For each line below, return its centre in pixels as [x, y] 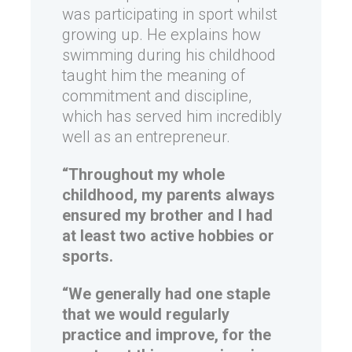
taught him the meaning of [154, 76]
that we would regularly [146, 315]
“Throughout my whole [143, 175]
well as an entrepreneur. [146, 137]
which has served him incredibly [172, 117]
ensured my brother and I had [167, 216]
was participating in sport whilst [170, 15]
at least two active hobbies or [168, 236]
